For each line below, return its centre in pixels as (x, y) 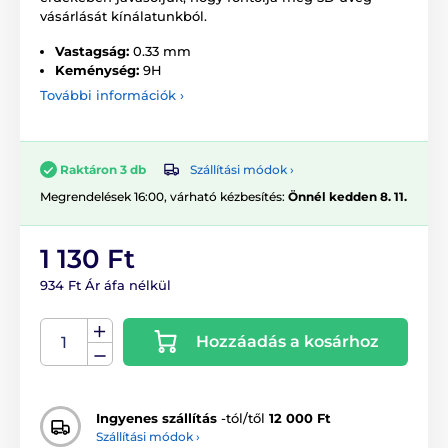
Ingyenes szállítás (156, 417)
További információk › (112, 94)
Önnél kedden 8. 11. (347, 197)
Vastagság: (92, 50)
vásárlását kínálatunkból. (123, 15)
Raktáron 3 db (103, 169)
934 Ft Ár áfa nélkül (105, 285)
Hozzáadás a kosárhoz (287, 342)
